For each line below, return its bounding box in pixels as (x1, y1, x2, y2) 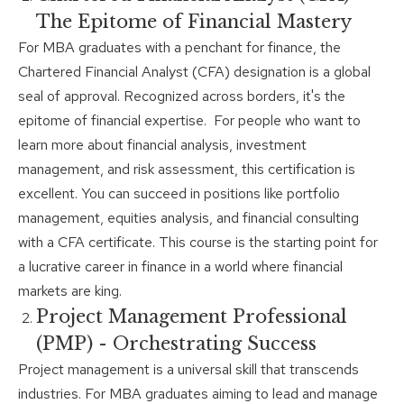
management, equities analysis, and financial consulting (18, 208, 359, 228)
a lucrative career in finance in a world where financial (18, 257, 343, 277)
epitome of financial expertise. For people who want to (18, 111, 361, 131)
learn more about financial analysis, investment (18, 135, 307, 155)
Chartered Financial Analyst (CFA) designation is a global (18, 62, 371, 82)
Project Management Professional (36, 306, 347, 328)
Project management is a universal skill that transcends (18, 360, 359, 380)
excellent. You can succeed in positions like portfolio (18, 184, 340, 204)
